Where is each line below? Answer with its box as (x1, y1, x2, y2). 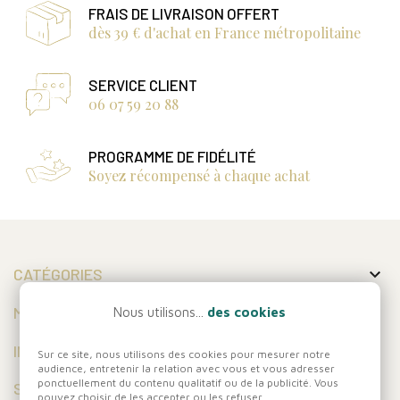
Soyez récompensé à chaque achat (87, 166, 310, 186)
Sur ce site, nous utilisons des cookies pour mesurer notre (37, 347, 331, 361)
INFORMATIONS (12, 341, 118, 362)
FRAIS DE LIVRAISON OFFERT (87, 4, 279, 23)
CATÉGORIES (12, 264, 103, 285)
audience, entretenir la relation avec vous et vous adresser (37, 362, 336, 375)
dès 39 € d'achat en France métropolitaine (87, 23, 361, 43)
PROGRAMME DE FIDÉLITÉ (87, 147, 256, 166)
